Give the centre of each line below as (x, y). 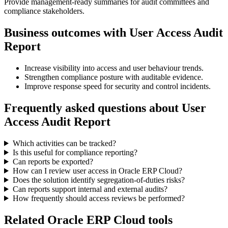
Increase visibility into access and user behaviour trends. (114, 68)
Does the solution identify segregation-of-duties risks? (98, 180)
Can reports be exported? (53, 161)
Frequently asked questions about (93, 108)
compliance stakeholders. (44, 11)
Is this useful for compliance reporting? (75, 152)
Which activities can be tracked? (64, 143)
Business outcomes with (67, 33)
